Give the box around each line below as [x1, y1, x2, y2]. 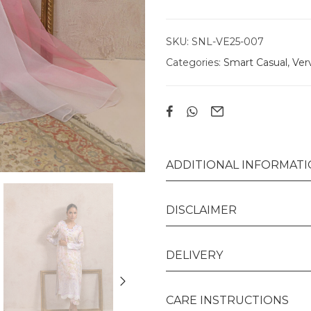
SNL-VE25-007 [192, 35, 264, 48]
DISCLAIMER [166, 203, 237, 217]
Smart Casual [224, 56, 287, 69]
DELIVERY [166, 248, 223, 262]
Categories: [166, 56, 224, 69]
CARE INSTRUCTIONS [166, 293, 289, 307]
